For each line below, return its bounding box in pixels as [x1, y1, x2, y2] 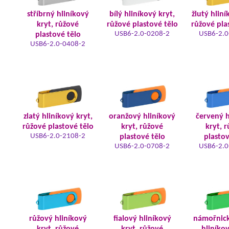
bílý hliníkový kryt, [109, 10, 175, 18]
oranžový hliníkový [109, 112, 175, 121]
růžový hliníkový [29, 215, 87, 223]
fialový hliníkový [113, 215, 171, 223]
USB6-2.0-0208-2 [114, 30, 170, 38]
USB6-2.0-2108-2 [30, 132, 85, 140]
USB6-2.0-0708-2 [114, 143, 170, 150]
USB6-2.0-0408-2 [30, 40, 85, 48]
